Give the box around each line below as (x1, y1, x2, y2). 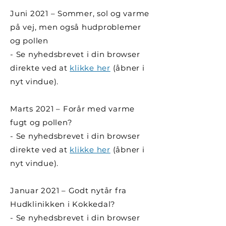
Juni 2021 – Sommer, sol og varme (10, 9, 149, 18)
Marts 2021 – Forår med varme (10, 104, 135, 114)
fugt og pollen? (10, 118, 73, 127)
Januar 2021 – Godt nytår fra (10, 186, 127, 195)
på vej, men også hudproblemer (10, 22, 141, 32)
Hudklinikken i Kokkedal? (10, 199, 116, 209)
